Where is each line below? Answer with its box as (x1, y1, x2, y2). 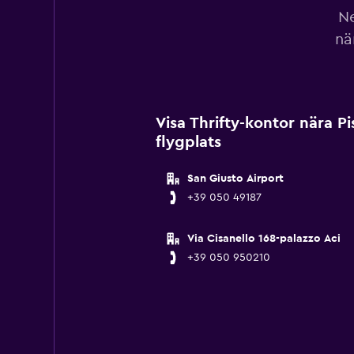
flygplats (155, 134, 221, 150)
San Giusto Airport (186, 173, 284, 184)
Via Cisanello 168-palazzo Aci (186, 233, 341, 244)
